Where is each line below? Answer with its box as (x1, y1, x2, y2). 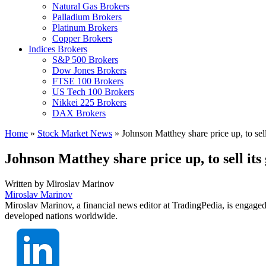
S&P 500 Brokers (52, 55, 118, 65)
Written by (5, 178, 46, 189)
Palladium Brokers (52, 12, 122, 22)
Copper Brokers (52, 33, 112, 43)
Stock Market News (37, 128, 112, 138)
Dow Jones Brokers (52, 65, 126, 75)
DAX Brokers (52, 108, 106, 118)
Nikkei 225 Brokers (52, 97, 126, 107)
